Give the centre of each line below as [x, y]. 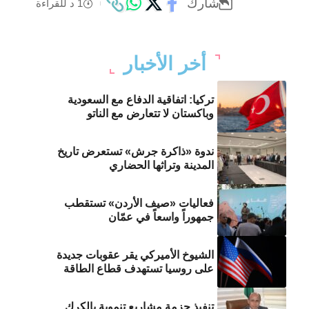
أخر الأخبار [165, 64]
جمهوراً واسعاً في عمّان [161, 217]
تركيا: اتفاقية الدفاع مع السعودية [141, 99]
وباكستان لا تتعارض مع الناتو [151, 113]
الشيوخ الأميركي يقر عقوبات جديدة [136, 255]
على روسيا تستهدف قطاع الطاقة [139, 268]
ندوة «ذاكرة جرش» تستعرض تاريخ [136, 151]
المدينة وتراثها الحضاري [162, 165]
